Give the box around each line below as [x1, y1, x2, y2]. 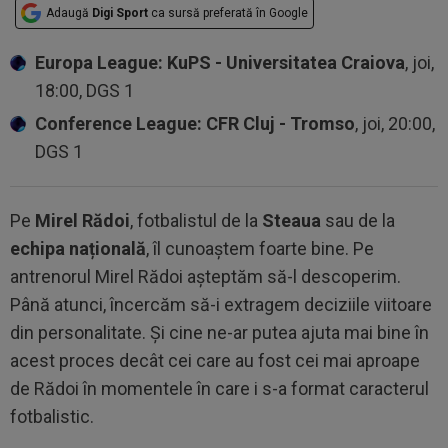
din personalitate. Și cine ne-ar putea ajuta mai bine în [10, 321, 429, 343]
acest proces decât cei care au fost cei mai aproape [10, 349, 420, 371]
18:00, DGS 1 [35, 79, 134, 101]
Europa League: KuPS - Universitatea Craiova [35, 51, 405, 73]
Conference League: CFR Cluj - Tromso [35, 112, 355, 134]
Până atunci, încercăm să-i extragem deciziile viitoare [10, 293, 432, 315]
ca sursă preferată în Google [148, 5, 308, 20]
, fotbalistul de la [130, 209, 262, 231]
